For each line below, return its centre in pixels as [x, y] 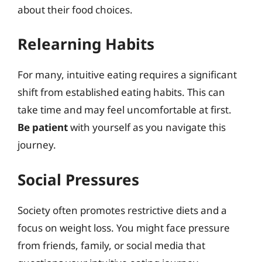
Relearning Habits [86, 44]
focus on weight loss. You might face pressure [124, 227]
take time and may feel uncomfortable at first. [125, 110]
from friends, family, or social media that [111, 245]
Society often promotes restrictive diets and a [122, 210]
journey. [37, 145]
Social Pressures [78, 179]
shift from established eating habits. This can [121, 92]
